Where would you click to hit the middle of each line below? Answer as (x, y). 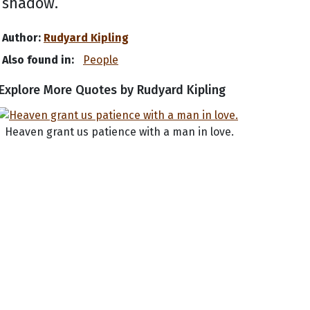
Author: (21, 37)
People (101, 60)
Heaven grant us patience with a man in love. (119, 131)
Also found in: (39, 60)
